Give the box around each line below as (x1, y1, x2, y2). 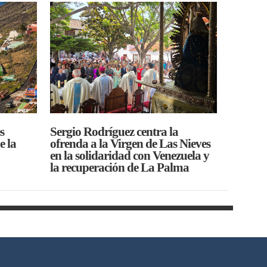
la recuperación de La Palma (50, 160, 190, 174)
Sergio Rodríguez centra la (50, 125, 179, 138)
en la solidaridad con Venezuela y (50, 148, 210, 162)
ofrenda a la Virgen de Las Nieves (50, 136, 211, 150)
